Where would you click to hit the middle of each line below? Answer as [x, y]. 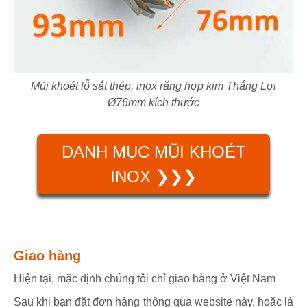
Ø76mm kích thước [153, 103]
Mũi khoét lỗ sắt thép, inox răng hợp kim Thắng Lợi [153, 86]
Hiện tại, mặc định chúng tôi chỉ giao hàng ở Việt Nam [145, 278]
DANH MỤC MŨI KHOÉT [153, 151]
